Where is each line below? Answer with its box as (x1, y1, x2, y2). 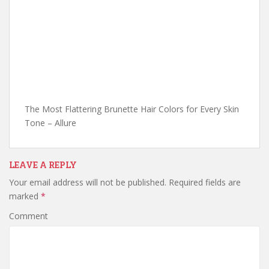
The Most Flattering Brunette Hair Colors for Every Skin (25, 103, 239, 115)
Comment (9, 210, 48, 222)
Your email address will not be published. (9, 177, 166, 188)
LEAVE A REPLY (9, 159, 77, 171)
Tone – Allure (25, 117, 76, 128)
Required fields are (166, 177, 241, 188)
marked (9, 190, 41, 202)
